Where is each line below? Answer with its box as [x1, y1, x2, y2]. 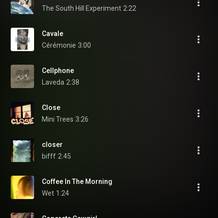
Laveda [42, 78, 64, 86]
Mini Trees [42, 115, 73, 123]
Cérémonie [42, 41, 76, 49]
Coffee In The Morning [42, 178, 112, 185]
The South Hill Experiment [42, 4, 121, 12]
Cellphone [42, 67, 74, 74]
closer [42, 141, 63, 148]
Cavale [42, 30, 63, 37]
